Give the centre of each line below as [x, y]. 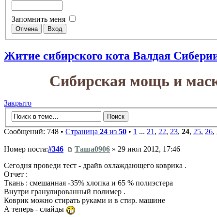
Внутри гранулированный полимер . [65, 192]
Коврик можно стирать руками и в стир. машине [85, 201]
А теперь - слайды [35, 209]
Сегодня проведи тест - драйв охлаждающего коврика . [95, 166]
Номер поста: [26, 149]
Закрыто [18, 103]
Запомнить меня [39, 19]
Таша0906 [92, 149]
